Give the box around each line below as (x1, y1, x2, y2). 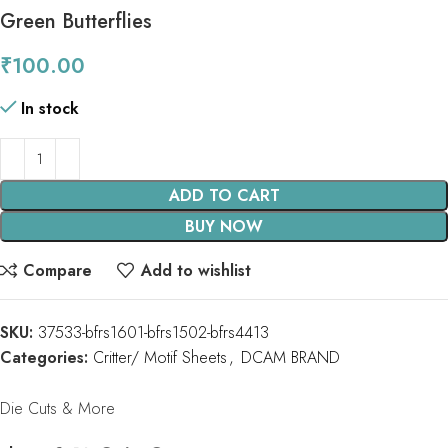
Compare (23, 258, 93, 282)
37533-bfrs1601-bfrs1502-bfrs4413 (38, 321, 269, 345)
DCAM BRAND (241, 346, 340, 370)
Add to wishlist (140, 258, 251, 282)
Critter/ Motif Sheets (93, 346, 227, 370)
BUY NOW (185, 215, 263, 239)
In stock (21, 97, 79, 121)
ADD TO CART (168, 184, 280, 208)
